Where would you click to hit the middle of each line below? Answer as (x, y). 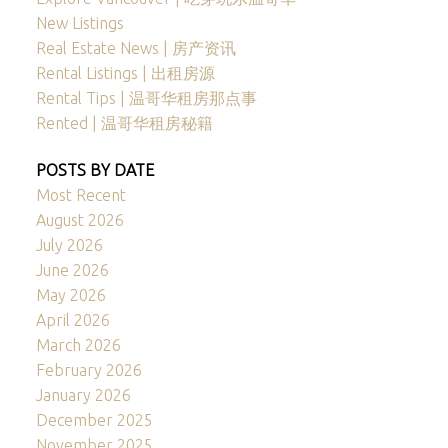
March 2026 (78, 345)
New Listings (79, 23)
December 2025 (94, 420)
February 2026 (88, 370)
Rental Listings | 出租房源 (125, 73)
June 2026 (72, 270)
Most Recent (80, 195)
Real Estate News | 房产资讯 (135, 48)
